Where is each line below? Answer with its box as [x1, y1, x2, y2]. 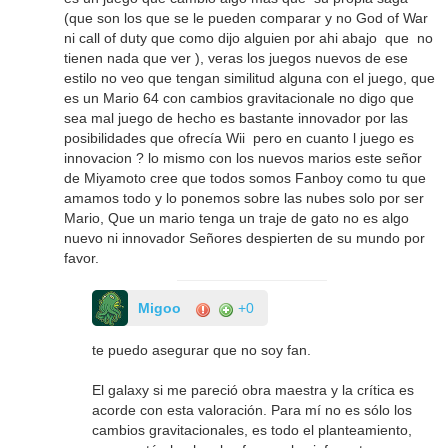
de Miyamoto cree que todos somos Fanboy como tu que [64, 170, 427, 187]
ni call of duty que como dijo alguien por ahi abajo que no [64, 30, 434, 47]
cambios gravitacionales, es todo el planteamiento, [92, 422, 413, 439]
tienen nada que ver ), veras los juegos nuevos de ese [64, 50, 409, 67]
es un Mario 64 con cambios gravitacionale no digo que [64, 90, 415, 107]
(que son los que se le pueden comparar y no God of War [64, 10, 429, 27]
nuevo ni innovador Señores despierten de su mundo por [64, 230, 426, 247]
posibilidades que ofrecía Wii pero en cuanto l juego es [64, 130, 415, 147]
